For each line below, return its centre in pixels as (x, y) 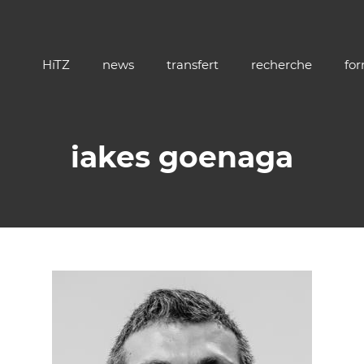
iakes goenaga (182, 157)
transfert (193, 65)
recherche (282, 65)
